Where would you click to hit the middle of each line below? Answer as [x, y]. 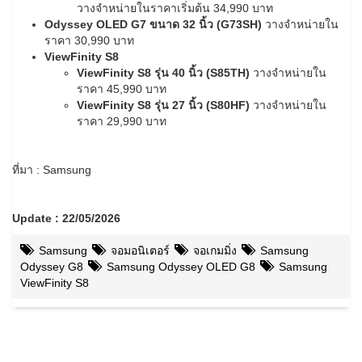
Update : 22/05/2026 [66, 219]
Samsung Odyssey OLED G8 [179, 267]
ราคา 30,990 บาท [89, 41]
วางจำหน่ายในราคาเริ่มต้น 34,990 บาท [175, 8]
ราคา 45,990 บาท [122, 89]
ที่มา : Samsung [52, 170]
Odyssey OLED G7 [95, 25]
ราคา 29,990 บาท [122, 122]
